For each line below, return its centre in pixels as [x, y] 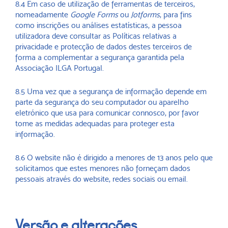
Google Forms [94, 15]
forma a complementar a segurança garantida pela [100, 57]
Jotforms [145, 15]
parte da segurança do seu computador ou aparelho [102, 102]
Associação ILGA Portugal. [60, 68]
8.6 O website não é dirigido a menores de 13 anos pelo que [114, 158]
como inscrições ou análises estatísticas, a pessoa [98, 25]
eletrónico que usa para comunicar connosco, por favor [107, 113]
